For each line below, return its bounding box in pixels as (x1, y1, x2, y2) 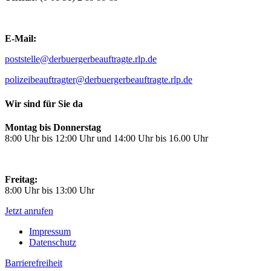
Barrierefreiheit (5, 257, 62, 268)
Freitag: (5, 174, 38, 184)
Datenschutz (29, 237, 76, 247)
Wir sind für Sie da (5, 98, 83, 109)
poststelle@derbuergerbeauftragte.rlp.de (5, 54, 157, 65)
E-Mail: (5, 33, 36, 44)
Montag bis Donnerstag (5, 122, 101, 132)
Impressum (29, 226, 71, 237)
